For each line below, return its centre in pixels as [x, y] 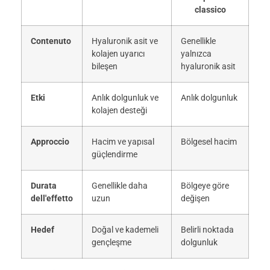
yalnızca [196, 54]
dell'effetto [52, 198]
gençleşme [111, 242]
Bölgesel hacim [209, 142]
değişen [195, 198]
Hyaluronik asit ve [125, 41]
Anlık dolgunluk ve [125, 98]
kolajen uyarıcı [118, 54]
